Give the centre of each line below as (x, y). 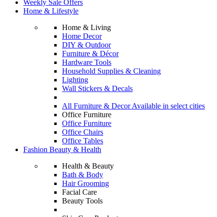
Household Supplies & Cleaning (111, 71)
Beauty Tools (82, 201)
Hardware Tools (87, 62)
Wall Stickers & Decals (97, 88)
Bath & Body (83, 175)
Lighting (75, 80)
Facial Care (79, 192)
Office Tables (83, 141)
